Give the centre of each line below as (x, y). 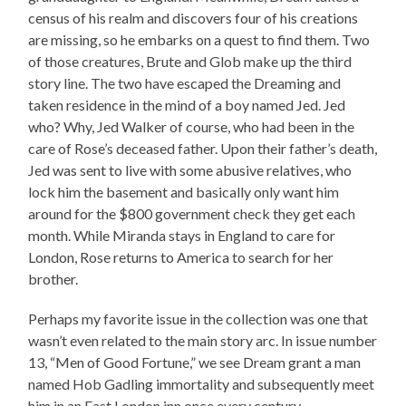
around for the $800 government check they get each (192, 213)
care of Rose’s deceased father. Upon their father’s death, (203, 148)
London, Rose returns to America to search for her (181, 256)
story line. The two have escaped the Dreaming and (185, 82)
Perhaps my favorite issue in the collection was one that (198, 318)
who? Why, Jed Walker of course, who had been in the (192, 126)
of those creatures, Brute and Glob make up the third (190, 61)
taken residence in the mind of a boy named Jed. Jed (187, 104)
